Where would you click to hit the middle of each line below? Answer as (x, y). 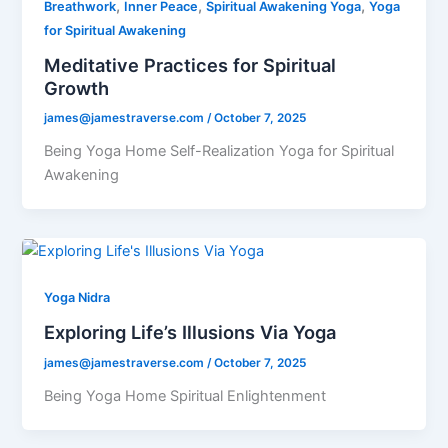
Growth (77, 87)
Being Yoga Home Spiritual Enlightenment (185, 395)
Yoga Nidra (77, 298)
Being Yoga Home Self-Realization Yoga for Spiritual (219, 151)
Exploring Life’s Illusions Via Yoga (190, 331)
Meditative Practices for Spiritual (190, 64)
